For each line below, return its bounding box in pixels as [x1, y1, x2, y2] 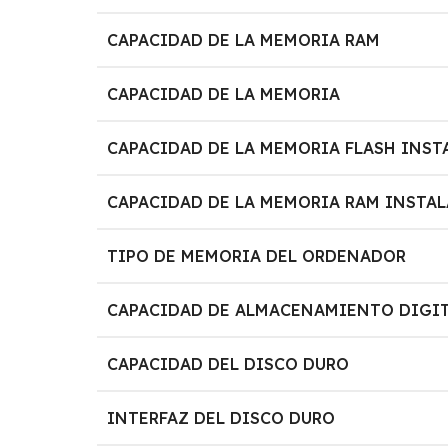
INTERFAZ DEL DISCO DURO [107, 407, 336, 428]
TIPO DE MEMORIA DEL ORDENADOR [107, 245, 407, 266]
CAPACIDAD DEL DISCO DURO [107, 353, 350, 374]
